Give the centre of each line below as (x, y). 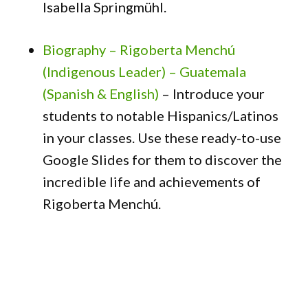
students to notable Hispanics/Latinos (161, 115)
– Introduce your (212, 93)
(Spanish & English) (101, 93)
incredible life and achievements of (152, 181)
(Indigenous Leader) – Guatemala (145, 71)
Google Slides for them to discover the (163, 159)
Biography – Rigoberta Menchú (139, 49)
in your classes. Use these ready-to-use (162, 137)
